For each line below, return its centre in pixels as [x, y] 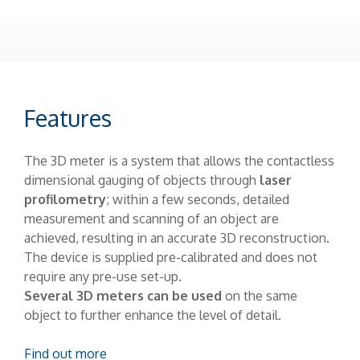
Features [68, 117]
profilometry [65, 198]
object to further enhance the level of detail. [153, 314]
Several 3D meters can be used [123, 295]
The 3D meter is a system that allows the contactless [179, 160]
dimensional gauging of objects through [142, 179]
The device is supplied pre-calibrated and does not [171, 256]
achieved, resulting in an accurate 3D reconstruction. [177, 237]
